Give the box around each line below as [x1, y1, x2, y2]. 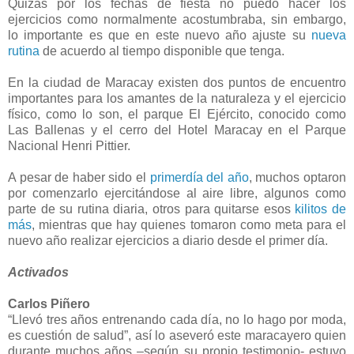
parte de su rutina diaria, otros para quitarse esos [8, 201, 296, 216]
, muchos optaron [248, 170, 347, 184]
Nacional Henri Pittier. [8, 138, 130, 153]
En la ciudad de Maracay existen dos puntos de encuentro [8, 75, 346, 89]
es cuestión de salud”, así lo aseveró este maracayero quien [8, 328, 346, 342]
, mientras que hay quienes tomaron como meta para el [32, 217, 346, 232]
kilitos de [295, 201, 347, 216]
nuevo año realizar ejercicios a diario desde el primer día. [8, 233, 328, 247]
